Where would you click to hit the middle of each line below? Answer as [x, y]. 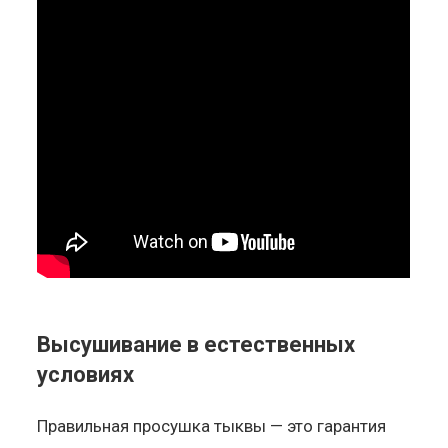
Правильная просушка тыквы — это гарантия [212, 425]
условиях [86, 374]
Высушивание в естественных [196, 344]
